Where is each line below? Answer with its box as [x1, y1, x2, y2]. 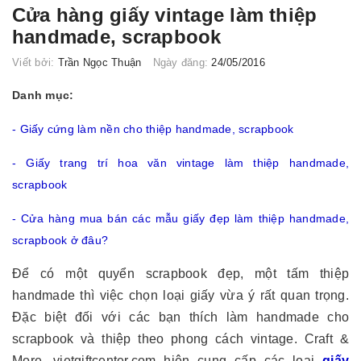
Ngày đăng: [152, 56, 212, 68]
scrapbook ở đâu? [12, 233, 108, 247]
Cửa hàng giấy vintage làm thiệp [12, 3, 317, 26]
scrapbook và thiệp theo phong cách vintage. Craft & [12, 331, 349, 346]
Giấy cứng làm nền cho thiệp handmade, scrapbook [19, 122, 294, 135]
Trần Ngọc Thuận [57, 56, 142, 68]
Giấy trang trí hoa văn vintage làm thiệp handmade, [26, 156, 350, 169]
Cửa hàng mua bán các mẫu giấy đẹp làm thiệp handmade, [21, 211, 350, 225]
